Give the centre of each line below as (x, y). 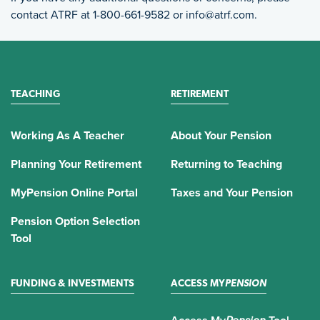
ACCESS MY (198, 284)
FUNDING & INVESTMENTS (72, 284)
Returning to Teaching (226, 164)
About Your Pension (221, 135)
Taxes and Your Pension (232, 192)
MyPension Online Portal (74, 192)
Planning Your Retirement (76, 164)
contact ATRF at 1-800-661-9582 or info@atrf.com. (134, 15)
